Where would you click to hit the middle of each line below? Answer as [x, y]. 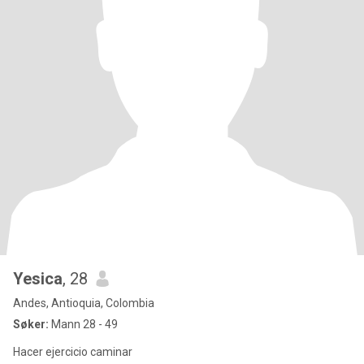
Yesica [38, 279]
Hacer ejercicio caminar [73, 352]
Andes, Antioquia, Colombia [84, 303]
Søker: [31, 324]
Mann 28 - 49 [83, 324]
